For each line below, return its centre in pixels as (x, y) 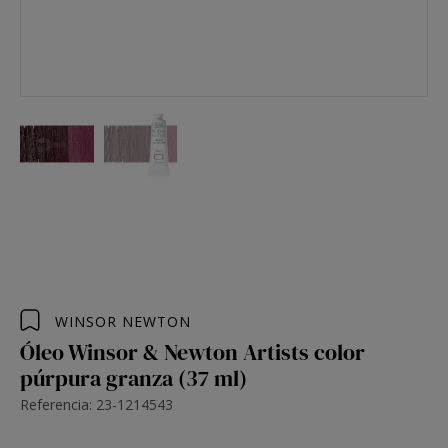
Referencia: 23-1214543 (96, 404)
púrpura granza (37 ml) (133, 378)
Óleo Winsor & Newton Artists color (192, 352)
